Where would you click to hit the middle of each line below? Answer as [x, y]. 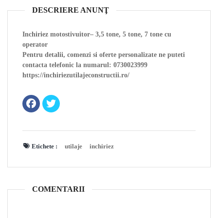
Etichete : [44, 146]
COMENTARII [58, 189]
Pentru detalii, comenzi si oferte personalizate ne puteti [104, 55]
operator [35, 45]
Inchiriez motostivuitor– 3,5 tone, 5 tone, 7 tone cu [97, 35]
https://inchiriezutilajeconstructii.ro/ [76, 75]
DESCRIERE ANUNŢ [71, 10]
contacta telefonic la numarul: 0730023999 [85, 65]
